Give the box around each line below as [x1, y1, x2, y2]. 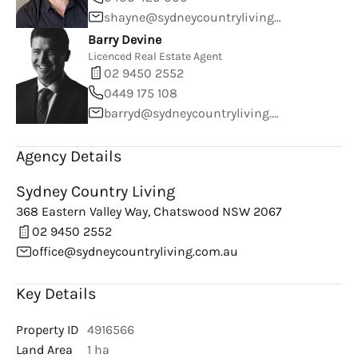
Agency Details [16, 147, 122, 165]
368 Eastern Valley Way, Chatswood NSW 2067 [16, 204, 282, 219]
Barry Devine [88, 31, 161, 47]
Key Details [16, 284, 97, 303]
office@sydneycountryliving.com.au [32, 244, 238, 259]
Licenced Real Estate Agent [88, 49, 222, 63]
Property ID [16, 322, 79, 337]
